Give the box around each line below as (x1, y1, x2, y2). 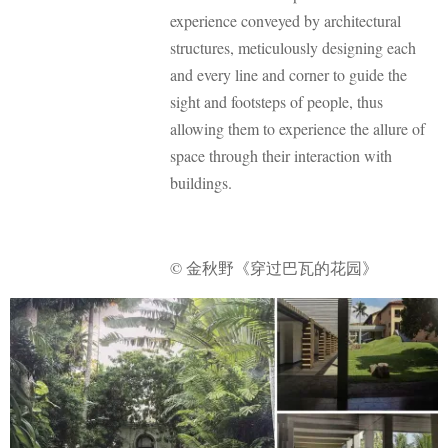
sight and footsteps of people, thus (170, 90, 383, 112)
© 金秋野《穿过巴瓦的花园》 (170, 257, 378, 279)
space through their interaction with (170, 144, 392, 166)
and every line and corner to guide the (170, 63, 407, 85)
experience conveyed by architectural (170, 9, 401, 31)
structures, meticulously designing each (170, 36, 416, 58)
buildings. (170, 171, 232, 193)
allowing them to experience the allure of (170, 117, 425, 139)
